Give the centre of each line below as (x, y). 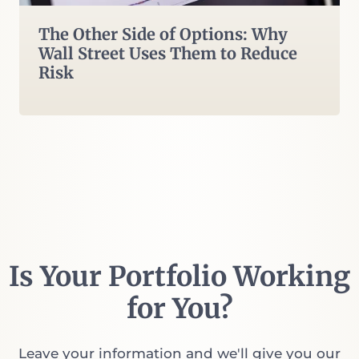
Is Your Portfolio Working (179, 277)
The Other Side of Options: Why (163, 34)
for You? (179, 309)
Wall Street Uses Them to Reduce (168, 54)
